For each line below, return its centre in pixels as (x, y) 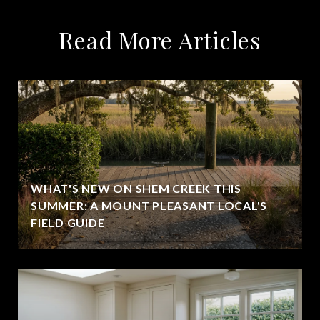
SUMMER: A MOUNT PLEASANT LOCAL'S (149, 205)
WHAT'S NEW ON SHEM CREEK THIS (136, 188)
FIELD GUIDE (68, 222)
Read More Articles (160, 39)
